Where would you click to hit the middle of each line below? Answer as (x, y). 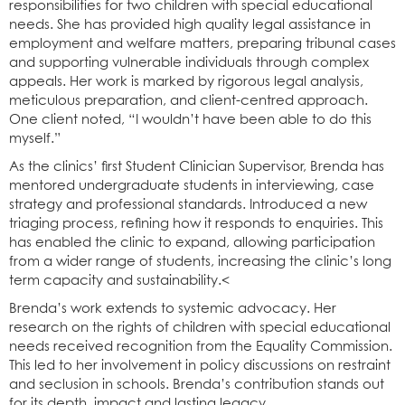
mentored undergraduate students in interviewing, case (192, 185)
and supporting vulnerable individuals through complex (189, 62)
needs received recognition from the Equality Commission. (201, 346)
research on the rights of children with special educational (200, 327)
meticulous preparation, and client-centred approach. (188, 100)
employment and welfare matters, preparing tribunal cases (202, 43)
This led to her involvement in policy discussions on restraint (200, 365)
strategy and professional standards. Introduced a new (188, 204)
